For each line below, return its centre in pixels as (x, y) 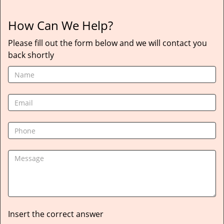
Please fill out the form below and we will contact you (107, 43)
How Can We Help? (60, 25)
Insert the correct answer (56, 214)
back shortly (31, 55)
